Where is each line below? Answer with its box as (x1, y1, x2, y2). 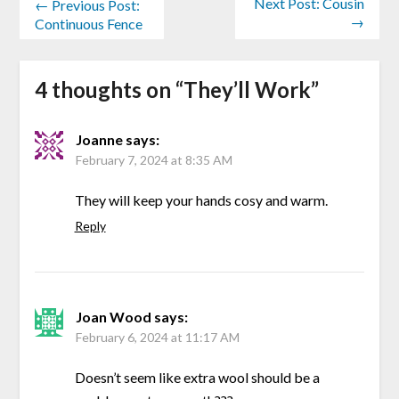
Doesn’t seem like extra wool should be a (74, 369, 320, 387)
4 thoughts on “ (34, 77, 183, 103)
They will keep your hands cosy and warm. (74, 191, 328, 209)
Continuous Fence (34, 14, 142, 32)
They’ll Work (183, 77, 311, 103)
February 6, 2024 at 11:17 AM (75, 330, 240, 346)
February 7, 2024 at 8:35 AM (75, 152, 232, 168)
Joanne (75, 131, 123, 149)
